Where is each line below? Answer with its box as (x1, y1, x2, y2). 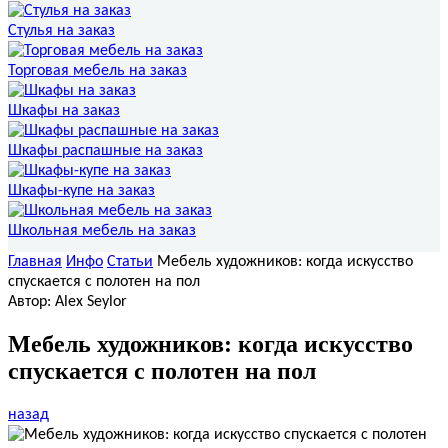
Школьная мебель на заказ (8, 222, 196, 239)
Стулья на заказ (8, 22, 115, 39)
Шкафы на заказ (8, 102, 120, 119)
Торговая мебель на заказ (8, 62, 187, 79)
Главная (8, 253, 62, 270)
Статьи (107, 253, 153, 270)
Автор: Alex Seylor (8, 293, 127, 310)
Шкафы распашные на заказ (8, 142, 203, 159)
